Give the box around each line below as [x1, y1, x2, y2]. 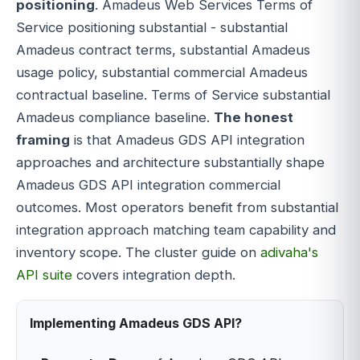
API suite [16, 266, 72, 283]
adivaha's [260, 243, 318, 260]
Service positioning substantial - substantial [16, 18, 288, 35]
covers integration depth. [72, 266, 235, 283]
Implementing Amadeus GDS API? [30, 314, 242, 331]
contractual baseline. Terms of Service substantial [16, 86, 330, 103]
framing [16, 131, 70, 148]
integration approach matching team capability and [16, 221, 336, 238]
